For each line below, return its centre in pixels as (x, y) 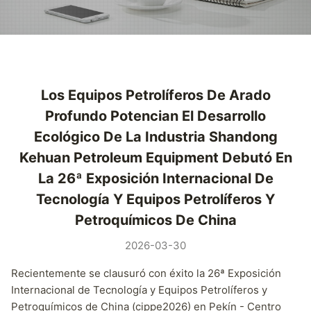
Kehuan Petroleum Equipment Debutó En (155, 157)
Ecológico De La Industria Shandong (155, 136)
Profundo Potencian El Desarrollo (155, 116)
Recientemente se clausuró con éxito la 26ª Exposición (146, 273)
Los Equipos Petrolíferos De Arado (155, 95)
